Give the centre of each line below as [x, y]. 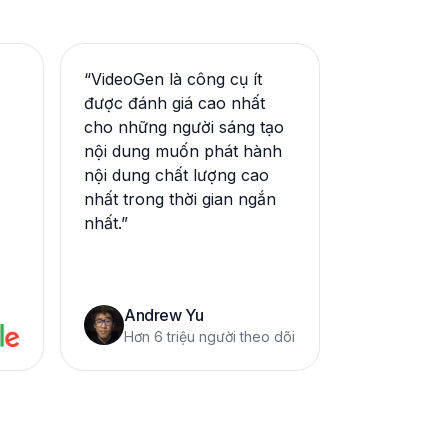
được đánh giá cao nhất [174, 103]
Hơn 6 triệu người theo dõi [209, 336]
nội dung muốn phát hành [183, 151]
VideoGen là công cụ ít [176, 79]
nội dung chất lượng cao [176, 175]
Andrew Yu [164, 315]
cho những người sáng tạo [184, 127]
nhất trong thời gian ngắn [180, 199]
